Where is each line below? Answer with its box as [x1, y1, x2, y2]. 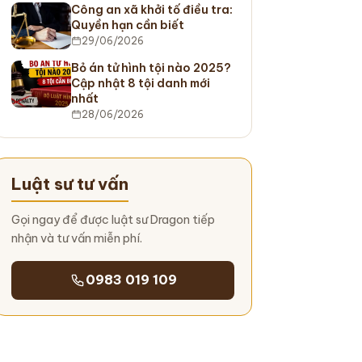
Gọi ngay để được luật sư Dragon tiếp [11, 212, 215, 227]
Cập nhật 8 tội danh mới [70, 75, 210, 90]
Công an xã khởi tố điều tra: [70, 2, 233, 17]
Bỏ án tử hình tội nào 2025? [70, 60, 231, 75]
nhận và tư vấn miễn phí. [11, 230, 142, 246]
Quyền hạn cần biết [70, 17, 184, 32]
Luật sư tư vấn [11, 173, 128, 196]
